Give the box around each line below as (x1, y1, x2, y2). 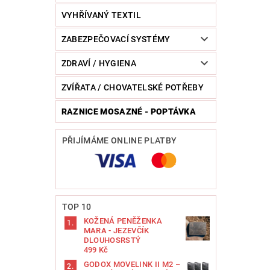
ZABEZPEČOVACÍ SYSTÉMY (61, 34, 171, 45)
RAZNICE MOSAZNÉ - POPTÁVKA (61, 107, 196, 117)
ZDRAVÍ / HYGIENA (61, 58, 136, 69)
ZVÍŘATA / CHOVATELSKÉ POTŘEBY (61, 83, 204, 93)
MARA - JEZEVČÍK (83, 226, 149, 236)
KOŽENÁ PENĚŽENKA (83, 216, 162, 226)
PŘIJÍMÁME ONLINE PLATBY (61, 136, 177, 146)
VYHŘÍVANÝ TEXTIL (61, 10, 141, 20)
